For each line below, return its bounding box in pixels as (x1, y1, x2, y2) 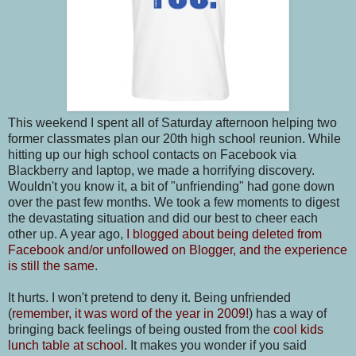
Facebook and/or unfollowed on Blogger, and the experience (8, 242, 347, 257)
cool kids (273, 322, 323, 336)
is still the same (8, 258, 95, 273)
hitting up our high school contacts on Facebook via (8, 147, 296, 161)
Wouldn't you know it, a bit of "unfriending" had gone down (8, 179, 335, 193)
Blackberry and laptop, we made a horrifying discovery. (8, 163, 315, 177)
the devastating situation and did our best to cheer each (8, 211, 318, 225)
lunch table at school (8, 338, 124, 352)
